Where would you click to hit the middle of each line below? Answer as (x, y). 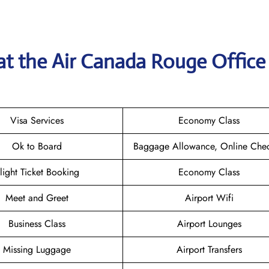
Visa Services (37, 120)
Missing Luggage (37, 249)
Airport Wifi (209, 198)
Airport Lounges (209, 223)
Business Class (37, 223)
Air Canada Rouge (129, 61)
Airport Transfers (209, 249)
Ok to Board (37, 146)
